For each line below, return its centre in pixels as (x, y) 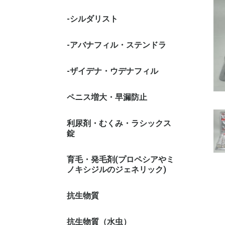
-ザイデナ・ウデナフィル (113, 71)
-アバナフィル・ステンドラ (117, 45)
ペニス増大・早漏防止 (107, 97)
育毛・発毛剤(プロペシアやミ (121, 159)
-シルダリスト (92, 19)
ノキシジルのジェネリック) (117, 170)
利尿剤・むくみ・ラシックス (119, 123)
